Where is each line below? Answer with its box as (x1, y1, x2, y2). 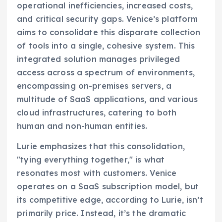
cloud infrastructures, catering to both (17, 107, 177, 117)
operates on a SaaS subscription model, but (17, 181, 199, 191)
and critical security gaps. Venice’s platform (17, 13, 198, 24)
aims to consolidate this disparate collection (17, 27, 201, 37)
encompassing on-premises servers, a (17, 80, 172, 91)
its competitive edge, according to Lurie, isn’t (17, 194, 203, 205)
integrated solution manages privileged (17, 54, 180, 64)
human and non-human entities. (17, 120, 148, 131)
